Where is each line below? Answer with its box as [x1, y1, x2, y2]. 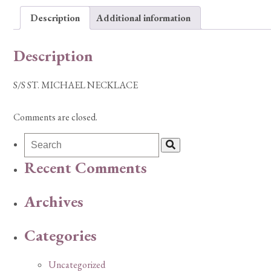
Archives [24, 191, 83, 212]
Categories [24, 224, 97, 246]
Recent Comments [24, 157, 147, 178]
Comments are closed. [13, 111, 97, 124]
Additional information [96, 11, 191, 24]
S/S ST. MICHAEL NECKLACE [13, 79, 138, 92]
